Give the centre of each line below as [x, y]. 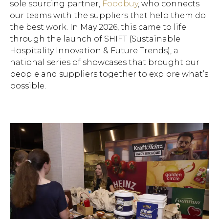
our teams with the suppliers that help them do [108, 15]
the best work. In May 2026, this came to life [98, 27]
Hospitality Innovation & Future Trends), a [94, 50]
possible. [28, 86]
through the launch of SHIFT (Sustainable [95, 39]
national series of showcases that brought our [105, 62]
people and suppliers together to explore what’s [109, 74]
